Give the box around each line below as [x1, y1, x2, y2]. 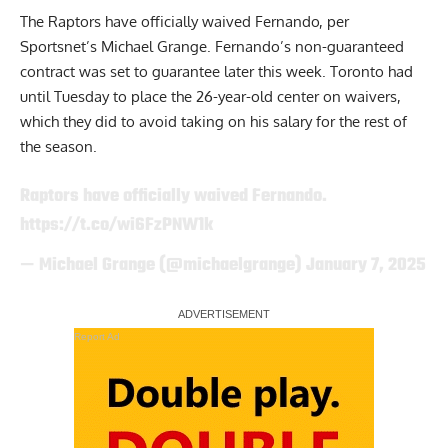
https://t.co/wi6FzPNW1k [20, 210, 213, 239]
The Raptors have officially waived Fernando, [20, 12, 327, 32]
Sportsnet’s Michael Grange [20, 37, 207, 57]
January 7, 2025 [306, 251, 426, 280]
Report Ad [74, 330, 120, 342]
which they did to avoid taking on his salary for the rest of [20, 112, 407, 132]
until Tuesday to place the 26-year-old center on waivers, [20, 87, 401, 107]
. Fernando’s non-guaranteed [207, 37, 404, 57]
